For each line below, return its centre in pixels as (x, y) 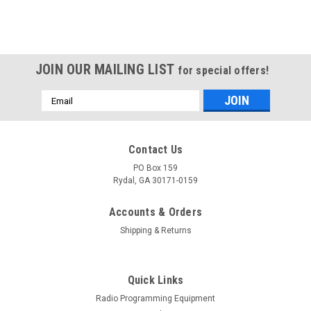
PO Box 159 (155, 168)
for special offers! (224, 71)
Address (60, 111)
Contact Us (155, 150)
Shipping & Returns (155, 231)
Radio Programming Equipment (155, 299)
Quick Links (155, 280)
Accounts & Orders (155, 212)
